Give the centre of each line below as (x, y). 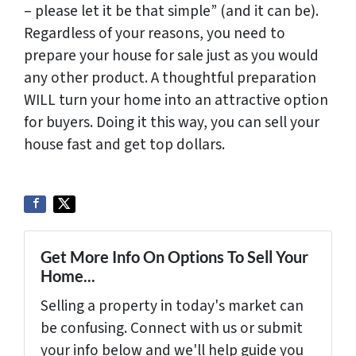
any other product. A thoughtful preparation (170, 78)
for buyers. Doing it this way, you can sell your (172, 123)
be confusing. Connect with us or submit (172, 329)
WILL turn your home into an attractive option (176, 101)
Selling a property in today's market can (172, 306)
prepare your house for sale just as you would (171, 56)
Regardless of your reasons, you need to (155, 34)
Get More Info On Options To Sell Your (174, 257)
